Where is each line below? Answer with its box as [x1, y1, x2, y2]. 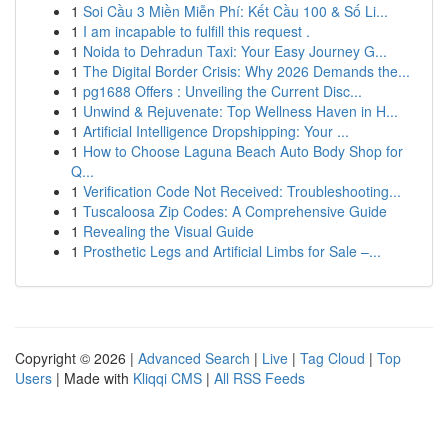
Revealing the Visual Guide [83, 221, 254, 241]
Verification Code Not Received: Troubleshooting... [83, 181, 401, 201]
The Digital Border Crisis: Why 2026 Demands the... [83, 61, 410, 81]
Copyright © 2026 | [15, 348, 138, 368]
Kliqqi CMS [133, 368, 202, 388]
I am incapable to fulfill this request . [83, 21, 310, 41]
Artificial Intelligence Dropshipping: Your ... [83, 121, 349, 141]
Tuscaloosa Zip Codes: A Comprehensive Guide [83, 201, 387, 221]
